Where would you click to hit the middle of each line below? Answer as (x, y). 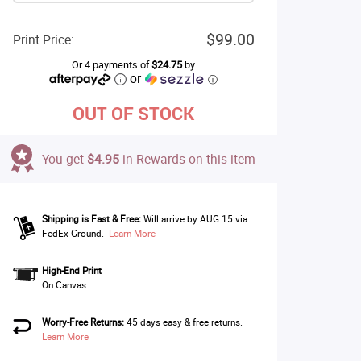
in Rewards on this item (187, 159)
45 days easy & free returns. (185, 322)
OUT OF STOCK (133, 113)
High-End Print (71, 270)
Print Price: (43, 39)
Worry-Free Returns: (83, 322)
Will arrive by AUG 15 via (195, 219)
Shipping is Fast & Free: (91, 219)
